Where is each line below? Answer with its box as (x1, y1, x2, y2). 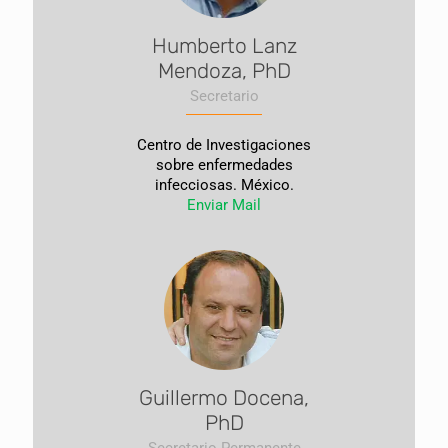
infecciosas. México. (154, 176, 294, 194)
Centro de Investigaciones (137, 136, 311, 154)
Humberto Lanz (151, 33, 297, 58)
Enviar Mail (187, 196, 261, 214)
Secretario (189, 87, 259, 105)
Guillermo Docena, (139, 385, 309, 410)
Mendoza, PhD (157, 58, 291, 83)
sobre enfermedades (155, 156, 293, 174)
